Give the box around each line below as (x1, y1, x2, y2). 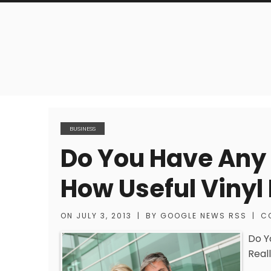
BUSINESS (70, 125, 96, 132)
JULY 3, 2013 (76, 211, 132, 221)
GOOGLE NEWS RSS (160, 211, 247, 221)
